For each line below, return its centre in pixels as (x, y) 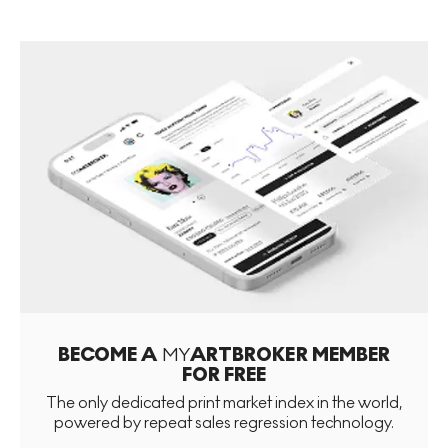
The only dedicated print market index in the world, (224, 403)
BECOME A (109, 355)
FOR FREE (224, 375)
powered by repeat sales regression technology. (224, 423)
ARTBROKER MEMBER (290, 355)
